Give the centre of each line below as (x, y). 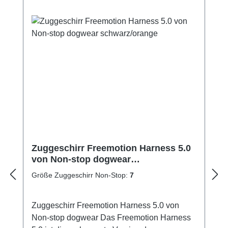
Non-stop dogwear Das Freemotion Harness (111, 217)
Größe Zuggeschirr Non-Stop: (81, 175)
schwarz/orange (66, 170)
